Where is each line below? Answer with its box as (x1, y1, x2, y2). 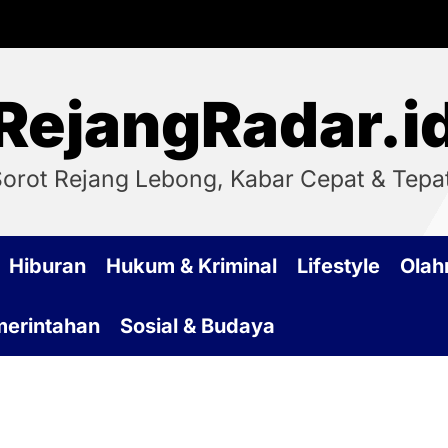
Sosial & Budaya (120, 314, 275, 338)
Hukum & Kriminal (106, 254, 277, 278)
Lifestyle (297, 254, 380, 278)
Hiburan (9, 254, 86, 278)
